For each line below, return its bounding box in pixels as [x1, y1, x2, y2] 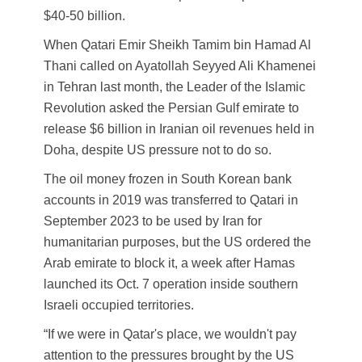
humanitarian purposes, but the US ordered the [44, 235, 311, 250]
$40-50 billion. [44, 9, 125, 23]
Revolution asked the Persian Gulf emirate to [44, 101, 299, 116]
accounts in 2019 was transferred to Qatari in [44, 193, 298, 208]
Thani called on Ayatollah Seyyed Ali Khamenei [44, 59, 316, 74]
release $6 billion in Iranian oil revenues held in [44, 122, 314, 137]
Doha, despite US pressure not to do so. [44, 143, 271, 158]
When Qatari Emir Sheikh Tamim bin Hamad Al [44, 38, 311, 53]
